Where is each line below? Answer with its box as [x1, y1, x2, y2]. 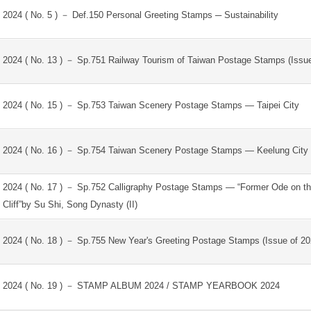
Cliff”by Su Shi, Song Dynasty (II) [2, 199, 137, 210]
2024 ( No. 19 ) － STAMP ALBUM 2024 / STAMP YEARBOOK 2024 [2, 280, 280, 291]
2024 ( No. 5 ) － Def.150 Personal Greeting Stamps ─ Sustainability [2, 10, 278, 20]
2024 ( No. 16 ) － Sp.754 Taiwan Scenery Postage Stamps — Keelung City [2, 145, 308, 155]
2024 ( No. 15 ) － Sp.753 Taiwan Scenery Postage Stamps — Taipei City [2, 100, 299, 110]
